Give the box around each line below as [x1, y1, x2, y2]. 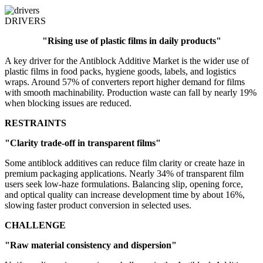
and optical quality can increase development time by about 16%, [5, 190, 245, 200]
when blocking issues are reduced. [5, 98, 131, 109]
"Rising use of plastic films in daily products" [42, 36, 221, 46]
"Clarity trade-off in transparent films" [5, 138, 161, 149]
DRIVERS [5, 16, 46, 26]
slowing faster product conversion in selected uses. [5, 200, 191, 211]
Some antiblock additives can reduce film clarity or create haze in [5, 158, 245, 168]
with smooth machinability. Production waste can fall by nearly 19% [5, 87, 257, 98]
